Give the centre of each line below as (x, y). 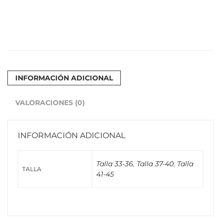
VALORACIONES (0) (50, 103)
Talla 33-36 (115, 164)
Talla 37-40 (155, 164)
